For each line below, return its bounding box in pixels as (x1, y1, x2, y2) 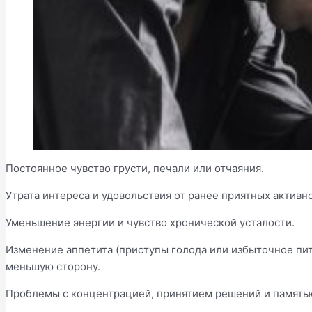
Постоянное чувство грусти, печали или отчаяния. (6, 161, 264, 175)
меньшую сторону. (6, 259, 100, 273)
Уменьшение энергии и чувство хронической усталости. (6, 215, 295, 229)
